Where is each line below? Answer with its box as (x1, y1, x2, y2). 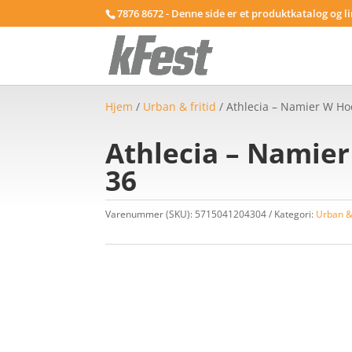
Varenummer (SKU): (105, 207, 196, 221)
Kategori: (274, 207, 317, 221)
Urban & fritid (143, 99, 217, 114)
